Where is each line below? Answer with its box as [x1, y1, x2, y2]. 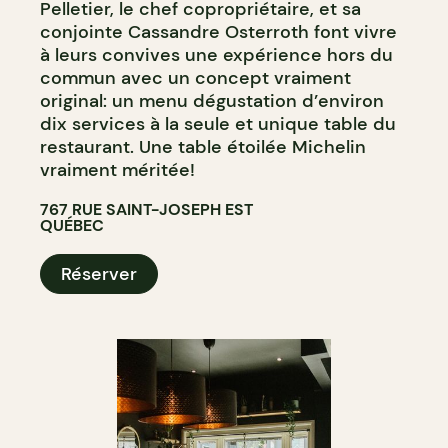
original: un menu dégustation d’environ [40, 88, 384, 113]
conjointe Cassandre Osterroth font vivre [40, 19, 397, 44]
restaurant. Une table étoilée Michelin [40, 134, 366, 159]
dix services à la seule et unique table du [40, 111, 396, 136]
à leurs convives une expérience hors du [40, 42, 393, 67]
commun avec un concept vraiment [40, 65, 351, 90]
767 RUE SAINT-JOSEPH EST [40, 198, 253, 220]
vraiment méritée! [40, 157, 195, 182]
